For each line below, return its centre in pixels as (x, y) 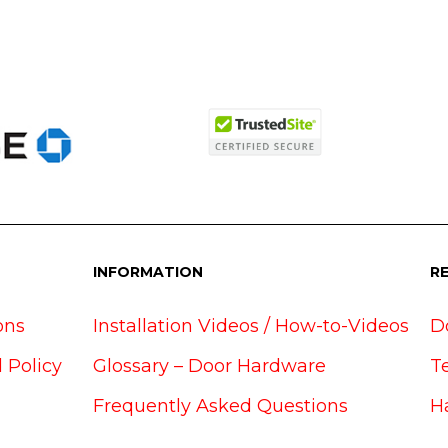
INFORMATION (147, 271)
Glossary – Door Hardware (209, 365)
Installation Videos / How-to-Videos (250, 325)
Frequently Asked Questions (220, 405)
